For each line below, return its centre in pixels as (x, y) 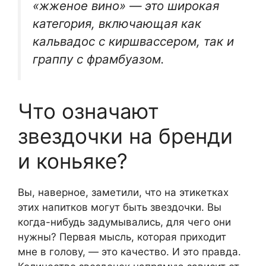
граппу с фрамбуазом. (99, 59)
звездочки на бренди (125, 136)
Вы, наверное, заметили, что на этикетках (123, 192)
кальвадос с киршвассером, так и (133, 42)
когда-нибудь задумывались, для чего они (124, 222)
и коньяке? (73, 161)
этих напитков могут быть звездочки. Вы (120, 207)
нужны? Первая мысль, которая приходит (122, 237)
